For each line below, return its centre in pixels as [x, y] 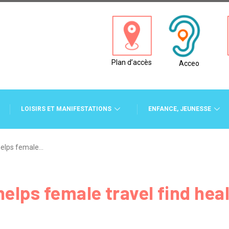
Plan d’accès [132, 62]
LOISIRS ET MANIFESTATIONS [66, 109]
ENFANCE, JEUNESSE [180, 109]
